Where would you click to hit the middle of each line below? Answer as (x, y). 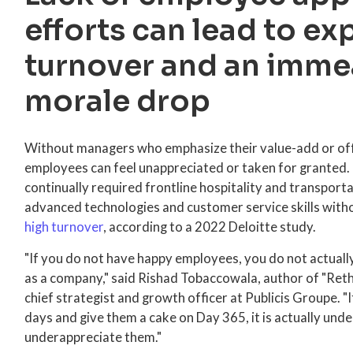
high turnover (64, 227)
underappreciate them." (93, 337)
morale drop (118, 101)
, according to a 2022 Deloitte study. (210, 227)
